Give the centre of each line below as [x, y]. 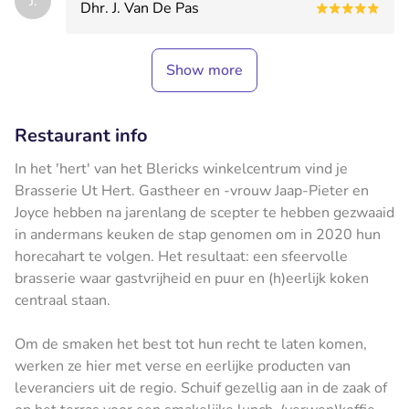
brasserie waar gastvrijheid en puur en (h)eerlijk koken [192, 278]
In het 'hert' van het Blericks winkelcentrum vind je [181, 168]
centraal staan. [63, 300]
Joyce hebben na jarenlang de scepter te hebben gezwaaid [204, 212]
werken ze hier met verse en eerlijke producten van [183, 366]
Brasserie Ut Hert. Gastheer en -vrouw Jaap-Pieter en [192, 190]
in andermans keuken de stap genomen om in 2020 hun [198, 234]
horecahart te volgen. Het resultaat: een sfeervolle [181, 256]
